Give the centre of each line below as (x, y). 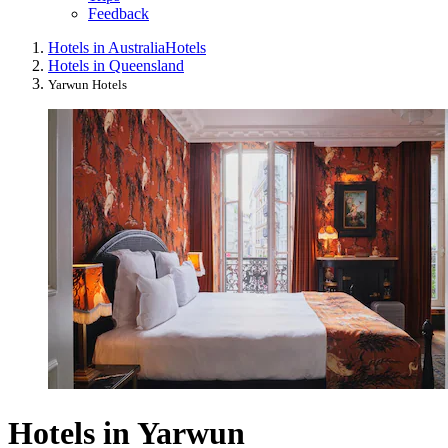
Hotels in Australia (106, 48)
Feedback (118, 14)
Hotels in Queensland (116, 66)
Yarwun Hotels (87, 85)
